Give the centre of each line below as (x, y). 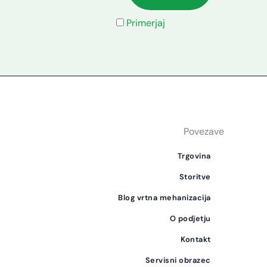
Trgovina (194, 156)
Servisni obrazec (178, 260)
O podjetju (190, 219)
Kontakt (196, 240)
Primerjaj (146, 23)
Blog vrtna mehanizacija (164, 198)
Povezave (204, 132)
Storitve (195, 177)
